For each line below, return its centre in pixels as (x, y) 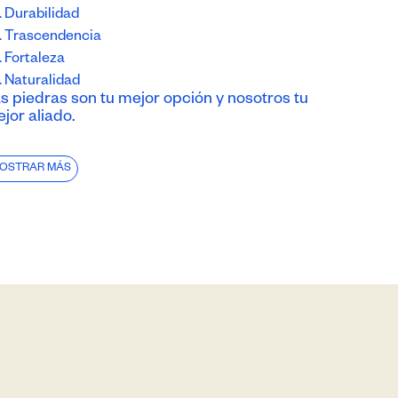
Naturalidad (43, 82)
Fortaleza (35, 60)
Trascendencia (53, 38)
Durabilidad (42, 16)
